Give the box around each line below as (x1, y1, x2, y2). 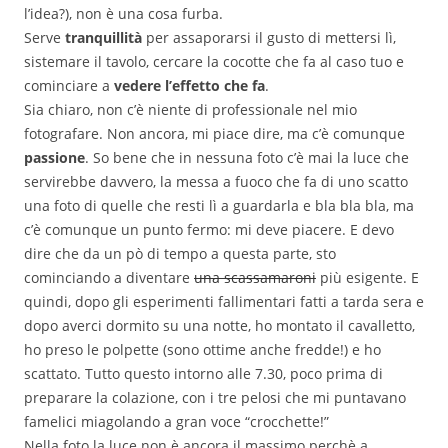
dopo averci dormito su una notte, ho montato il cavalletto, (24, 316, 415, 336)
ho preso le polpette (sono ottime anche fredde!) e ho (24, 340, 381, 360)
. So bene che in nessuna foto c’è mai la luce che (85, 148, 409, 168)
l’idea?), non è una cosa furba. (24, 4, 223, 24)
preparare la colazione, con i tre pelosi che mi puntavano (24, 388, 406, 408)
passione (24, 148, 85, 168)
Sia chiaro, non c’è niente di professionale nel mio (24, 100, 357, 120)
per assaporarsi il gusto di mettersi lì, (142, 28, 396, 48)
